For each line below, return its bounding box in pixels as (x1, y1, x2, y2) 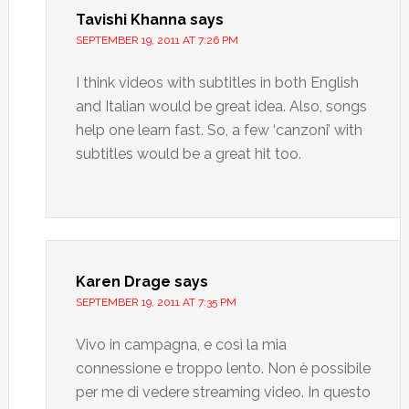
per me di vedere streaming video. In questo (75, 383, 371, 401)
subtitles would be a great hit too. (75, 145, 301, 163)
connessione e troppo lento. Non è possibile (75, 360, 371, 377)
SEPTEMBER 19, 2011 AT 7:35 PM (75, 296, 236, 309)
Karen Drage (75, 273, 171, 290)
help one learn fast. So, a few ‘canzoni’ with (75, 121, 362, 139)
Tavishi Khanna (75, 11, 186, 28)
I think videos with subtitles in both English (75, 74, 359, 91)
